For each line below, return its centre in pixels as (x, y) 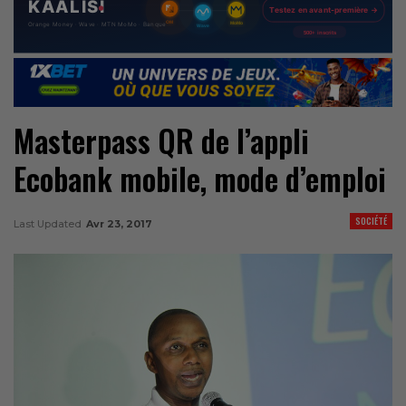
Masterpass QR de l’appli (161, 140)
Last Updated (49, 223)
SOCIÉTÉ (371, 220)
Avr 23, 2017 (119, 223)
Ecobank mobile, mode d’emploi (200, 179)
